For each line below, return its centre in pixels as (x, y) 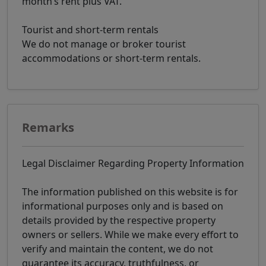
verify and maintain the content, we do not (118, 248)
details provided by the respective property (119, 220)
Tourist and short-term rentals (90, 29)
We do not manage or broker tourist (104, 44)
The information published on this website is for (130, 191)
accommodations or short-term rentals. (111, 58)
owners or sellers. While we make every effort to (130, 234)
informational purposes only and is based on (123, 206)
